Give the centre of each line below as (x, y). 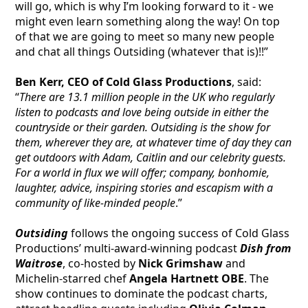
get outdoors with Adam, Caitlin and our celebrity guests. (151, 157)
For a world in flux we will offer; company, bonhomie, (142, 172)
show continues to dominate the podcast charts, (141, 293)
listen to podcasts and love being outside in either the (142, 112)
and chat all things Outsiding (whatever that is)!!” (142, 51)
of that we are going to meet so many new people (145, 36)
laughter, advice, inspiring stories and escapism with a (144, 187)
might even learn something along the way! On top (147, 21)
